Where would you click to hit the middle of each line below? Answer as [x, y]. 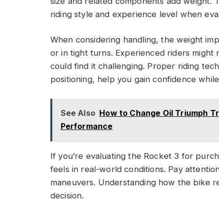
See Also [78, 113]
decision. [67, 195]
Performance [87, 126]
